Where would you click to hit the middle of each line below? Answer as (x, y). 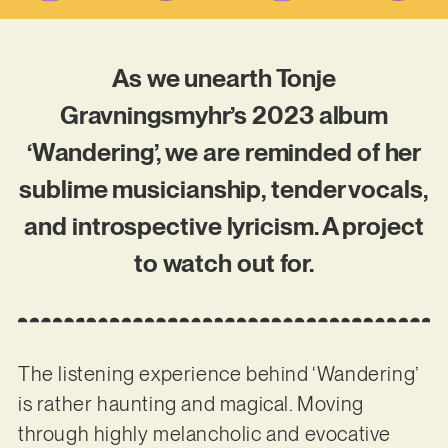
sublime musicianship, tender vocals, (224, 189)
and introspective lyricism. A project (224, 226)
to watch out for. (224, 263)
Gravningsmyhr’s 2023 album (224, 115)
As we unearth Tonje (224, 78)
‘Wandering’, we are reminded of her (224, 152)
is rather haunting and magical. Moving (190, 403)
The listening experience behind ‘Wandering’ (217, 373)
